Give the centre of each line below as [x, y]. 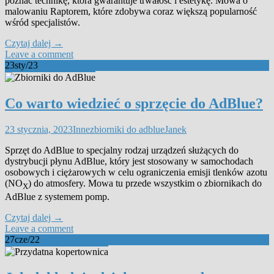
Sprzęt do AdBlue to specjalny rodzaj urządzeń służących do [122, 150]
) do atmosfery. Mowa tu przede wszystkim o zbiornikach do [145, 183]
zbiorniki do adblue [127, 129]
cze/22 [27, 239]
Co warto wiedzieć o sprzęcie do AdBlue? [134, 103]
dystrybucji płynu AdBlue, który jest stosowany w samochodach [129, 161]
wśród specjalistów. [43, 22]
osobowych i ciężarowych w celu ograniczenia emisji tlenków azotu [136, 172]
